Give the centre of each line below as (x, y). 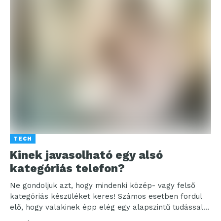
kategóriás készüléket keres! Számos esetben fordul (106, 196)
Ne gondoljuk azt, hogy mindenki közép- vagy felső (103, 185)
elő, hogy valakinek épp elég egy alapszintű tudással (107, 207)
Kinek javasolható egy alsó (86, 155)
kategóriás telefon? (67, 168)
